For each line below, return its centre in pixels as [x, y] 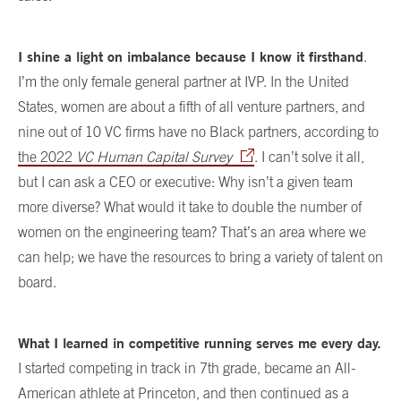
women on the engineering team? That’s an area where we [192, 231]
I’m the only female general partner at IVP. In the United [183, 81]
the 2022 [47, 156]
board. [37, 282]
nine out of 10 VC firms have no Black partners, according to [198, 131]
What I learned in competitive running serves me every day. [200, 342]
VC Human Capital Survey [154, 156]
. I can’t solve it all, [309, 156]
